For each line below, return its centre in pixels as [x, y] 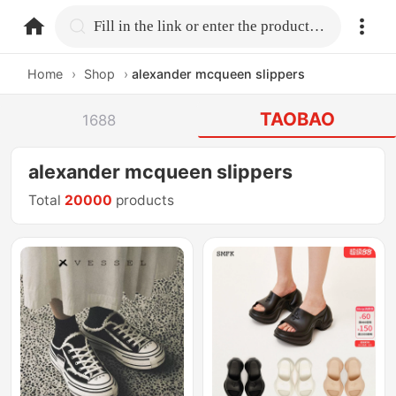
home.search [139, 25]
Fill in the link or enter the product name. [317, 26]
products [144, 201]
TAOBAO [297, 119]
